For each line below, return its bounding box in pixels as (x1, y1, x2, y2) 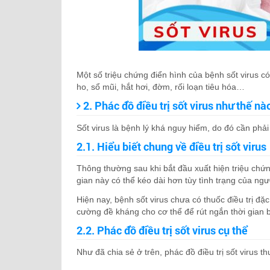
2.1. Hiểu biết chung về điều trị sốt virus (77, 139, 266, 154)
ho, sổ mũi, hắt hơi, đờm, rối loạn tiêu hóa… (77, 82, 245, 92)
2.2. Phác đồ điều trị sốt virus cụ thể (77, 223, 248, 237)
